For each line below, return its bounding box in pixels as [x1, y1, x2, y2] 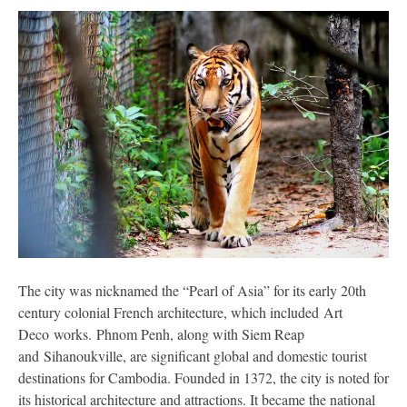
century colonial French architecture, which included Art [18, 302, 342, 322]
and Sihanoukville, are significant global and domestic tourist [18, 345, 367, 365]
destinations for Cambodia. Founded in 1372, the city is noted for [18, 367, 389, 387]
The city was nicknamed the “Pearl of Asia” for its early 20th [18, 280, 366, 300]
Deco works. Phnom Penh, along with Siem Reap [18, 323, 304, 343]
